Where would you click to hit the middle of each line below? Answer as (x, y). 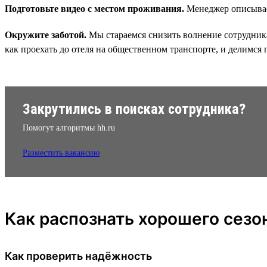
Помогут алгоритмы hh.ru (69, 128)
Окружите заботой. (46, 35)
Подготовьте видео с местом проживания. (94, 8)
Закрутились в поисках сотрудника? (134, 109)
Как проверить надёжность (78, 256)
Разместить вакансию (61, 153)
